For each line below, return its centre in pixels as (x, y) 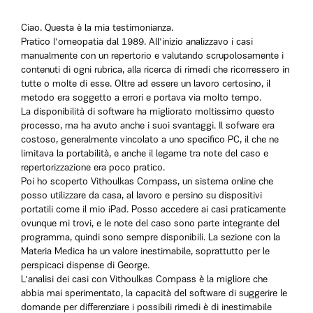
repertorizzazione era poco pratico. (93, 168)
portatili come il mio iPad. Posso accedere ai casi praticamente (153, 210)
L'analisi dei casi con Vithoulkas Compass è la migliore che (144, 280)
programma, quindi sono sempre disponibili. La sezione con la (151, 238)
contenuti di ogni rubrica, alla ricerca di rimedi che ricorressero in (155, 70)
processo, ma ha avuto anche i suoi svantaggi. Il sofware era (148, 126)
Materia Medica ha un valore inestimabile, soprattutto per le (145, 252)
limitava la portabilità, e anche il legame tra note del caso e (145, 154)
